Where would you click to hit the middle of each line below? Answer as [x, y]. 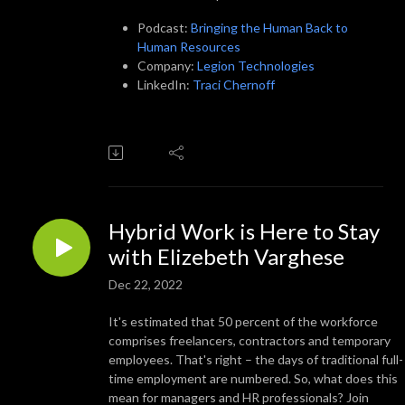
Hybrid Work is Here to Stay [244, 231]
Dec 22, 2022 [146, 284]
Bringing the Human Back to [269, 27]
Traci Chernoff [234, 84]
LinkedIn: [165, 84]
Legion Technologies [256, 65]
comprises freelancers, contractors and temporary [250, 340]
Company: [167, 65]
